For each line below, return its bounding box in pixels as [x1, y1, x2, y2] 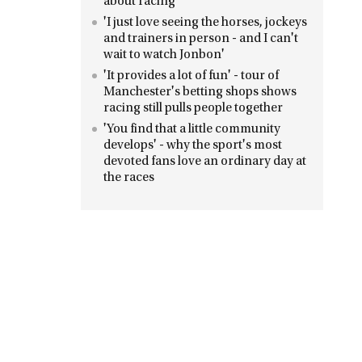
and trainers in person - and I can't [103, 32, 298, 45]
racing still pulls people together [103, 102, 283, 115]
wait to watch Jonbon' [103, 48, 225, 61]
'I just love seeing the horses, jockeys [103, 16, 307, 29]
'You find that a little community [103, 123, 280, 136]
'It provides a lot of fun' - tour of [103, 69, 279, 82]
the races [103, 171, 154, 184]
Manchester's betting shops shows [103, 86, 297, 99]
